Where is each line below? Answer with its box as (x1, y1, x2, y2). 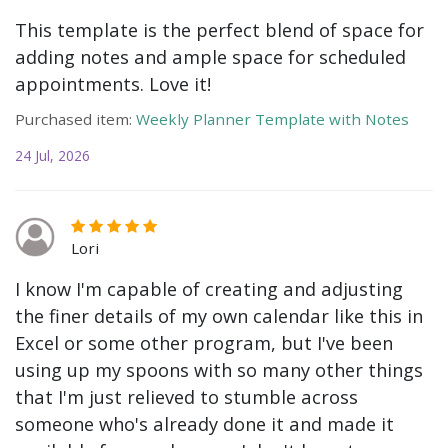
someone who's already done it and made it (15, 411, 394, 437)
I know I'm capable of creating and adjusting (15, 276, 403, 302)
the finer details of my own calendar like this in (15, 303, 423, 329)
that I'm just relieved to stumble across (15, 384, 358, 410)
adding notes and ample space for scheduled (15, 44, 406, 70)
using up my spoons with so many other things (15, 357, 423, 383)
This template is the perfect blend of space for (15, 17, 424, 43)
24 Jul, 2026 (15, 146, 90, 166)
